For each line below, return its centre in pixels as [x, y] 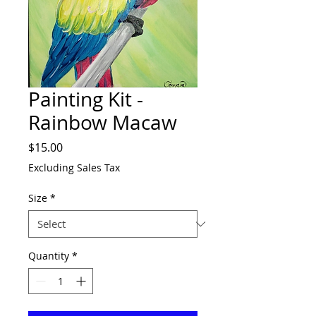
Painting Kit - [86, 99]
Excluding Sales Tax [74, 168]
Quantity [49, 256]
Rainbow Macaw [103, 122]
